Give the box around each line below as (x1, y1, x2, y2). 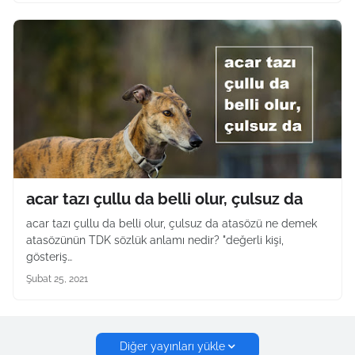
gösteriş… (26, 250, 72, 263)
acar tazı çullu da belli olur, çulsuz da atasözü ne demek (26, 217, 317, 230)
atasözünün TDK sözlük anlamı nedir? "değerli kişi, (26, 234, 284, 246)
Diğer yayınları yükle (120, 339, 225, 353)
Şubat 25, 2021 (26, 273, 88, 284)
